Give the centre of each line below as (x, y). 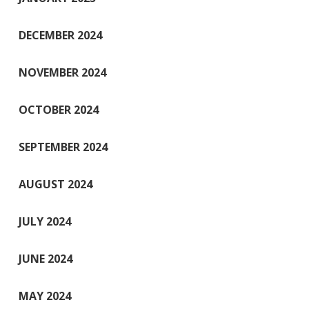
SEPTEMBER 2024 (63, 147)
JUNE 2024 (46, 258)
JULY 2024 (45, 221)
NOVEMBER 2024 (62, 72)
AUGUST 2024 (56, 184)
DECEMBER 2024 (60, 35)
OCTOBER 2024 (59, 109)
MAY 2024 (45, 296)
